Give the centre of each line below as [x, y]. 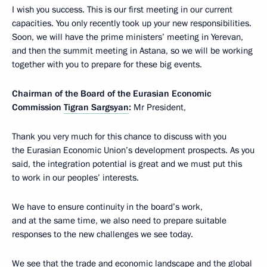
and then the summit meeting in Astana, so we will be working [132, 51]
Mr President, [159, 108]
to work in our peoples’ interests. [75, 178]
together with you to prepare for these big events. [107, 65]
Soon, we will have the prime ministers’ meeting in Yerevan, [128, 37]
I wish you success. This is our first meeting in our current [122, 10]
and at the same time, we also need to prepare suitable [119, 221]
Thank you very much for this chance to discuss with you [119, 137]
